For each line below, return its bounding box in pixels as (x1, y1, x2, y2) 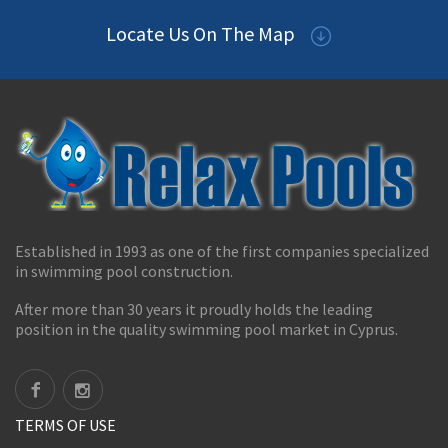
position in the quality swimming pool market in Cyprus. (15, 319, 398, 340)
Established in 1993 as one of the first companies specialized (15, 241, 429, 262)
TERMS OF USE (15, 415, 116, 436)
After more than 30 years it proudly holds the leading (15, 299, 373, 320)
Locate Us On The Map (105, 21, 299, 47)
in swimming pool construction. (15, 261, 233, 282)
